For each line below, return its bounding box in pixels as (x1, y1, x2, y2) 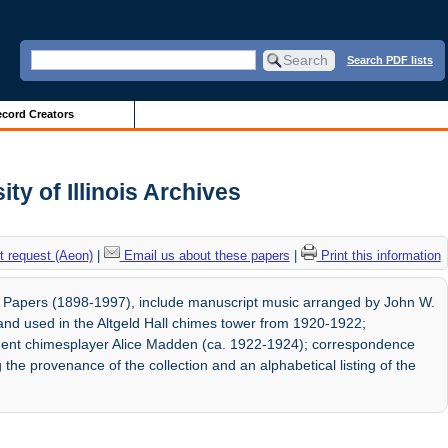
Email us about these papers (119, 247, 290, 263)
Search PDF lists (346, 53, 433, 66)
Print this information (316, 247, 441, 263)
